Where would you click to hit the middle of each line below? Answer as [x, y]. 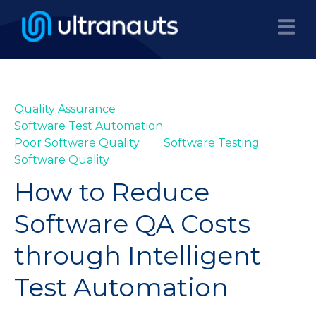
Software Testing [212, 143]
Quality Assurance [65, 109]
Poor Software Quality [77, 143]
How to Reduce [112, 192]
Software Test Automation [89, 126]
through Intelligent [138, 256]
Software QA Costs [132, 224]
